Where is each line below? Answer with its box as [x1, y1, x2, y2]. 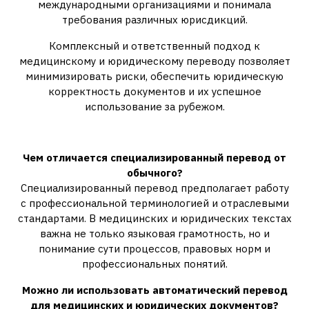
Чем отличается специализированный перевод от [23, 151, 286, 164]
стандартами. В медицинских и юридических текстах [17, 212, 292, 225]
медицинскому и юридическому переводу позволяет [19, 54, 290, 68]
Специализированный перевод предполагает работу [20, 181, 289, 195]
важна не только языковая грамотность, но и [39, 227, 270, 240]
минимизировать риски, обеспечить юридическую [26, 70, 283, 83]
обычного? [126, 166, 183, 179]
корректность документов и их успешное [48, 85, 261, 98]
